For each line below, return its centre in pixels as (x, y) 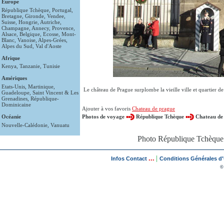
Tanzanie (30, 66)
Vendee (55, 16)
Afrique (11, 58)
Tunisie (51, 66)
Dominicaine (16, 104)
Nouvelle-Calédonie (24, 125)
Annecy (40, 28)
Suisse (8, 22)
